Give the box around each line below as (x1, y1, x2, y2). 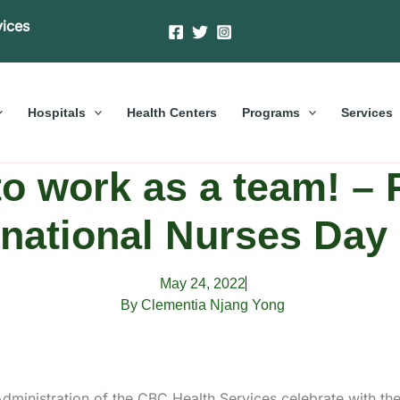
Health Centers (127, 104, 217, 120)
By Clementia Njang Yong (121, 296, 285, 312)
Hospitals (27, 104, 86, 120)
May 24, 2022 (159, 275, 246, 291)
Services (341, 104, 394, 120)
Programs (242, 104, 300, 120)
